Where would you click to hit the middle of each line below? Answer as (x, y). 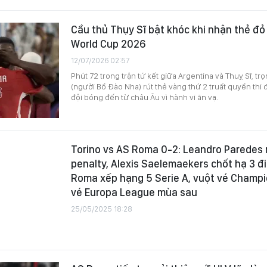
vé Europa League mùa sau (134, 192)
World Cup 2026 (108, 44)
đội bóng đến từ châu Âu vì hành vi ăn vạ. (145, 97)
